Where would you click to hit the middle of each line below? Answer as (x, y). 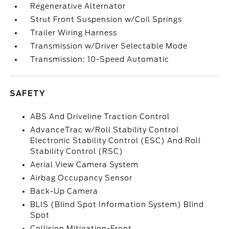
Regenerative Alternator (78, 6)
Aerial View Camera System (85, 165)
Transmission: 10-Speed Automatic (100, 60)
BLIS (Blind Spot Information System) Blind (117, 205)
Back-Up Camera (64, 191)
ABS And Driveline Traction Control (100, 117)
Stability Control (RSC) (77, 152)
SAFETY (28, 94)
